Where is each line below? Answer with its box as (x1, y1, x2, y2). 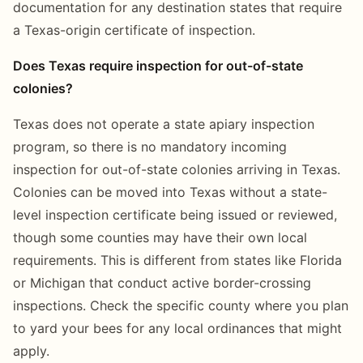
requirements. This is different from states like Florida (13, 251, 342, 268)
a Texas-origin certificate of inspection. (13, 21, 255, 38)
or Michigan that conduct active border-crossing (13, 274, 311, 291)
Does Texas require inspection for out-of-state (13, 57, 303, 74)
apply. (13, 342, 49, 359)
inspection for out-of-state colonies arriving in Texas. (13, 160, 340, 177)
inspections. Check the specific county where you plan (13, 297, 348, 314)
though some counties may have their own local (13, 228, 307, 246)
